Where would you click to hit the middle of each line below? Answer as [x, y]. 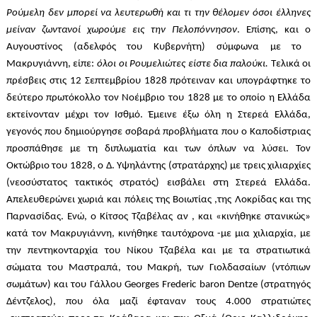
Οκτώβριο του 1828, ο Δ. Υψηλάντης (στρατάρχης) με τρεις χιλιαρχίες [158, 166]
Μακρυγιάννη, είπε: [52, 64]
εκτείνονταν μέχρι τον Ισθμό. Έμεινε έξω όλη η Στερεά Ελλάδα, [158, 115]
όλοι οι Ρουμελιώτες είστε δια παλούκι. [184, 64]
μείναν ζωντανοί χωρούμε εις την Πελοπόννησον [122, 30]
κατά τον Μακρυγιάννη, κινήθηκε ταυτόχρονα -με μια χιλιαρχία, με [158, 234]
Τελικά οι [291, 64]
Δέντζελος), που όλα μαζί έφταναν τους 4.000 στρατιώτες [158, 302]
